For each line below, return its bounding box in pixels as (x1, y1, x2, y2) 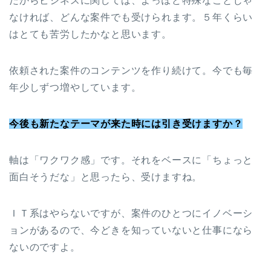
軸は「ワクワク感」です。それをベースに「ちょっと (9, 155, 253, 166)
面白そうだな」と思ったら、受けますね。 (9, 172, 203, 183)
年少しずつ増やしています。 (9, 82, 142, 93)
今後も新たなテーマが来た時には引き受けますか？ (9, 119, 243, 129)
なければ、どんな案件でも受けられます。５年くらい (9, 12, 253, 23)
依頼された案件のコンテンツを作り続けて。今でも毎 (9, 65, 253, 76)
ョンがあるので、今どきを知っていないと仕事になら (9, 225, 253, 236)
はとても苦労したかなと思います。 (9, 29, 172, 40)
